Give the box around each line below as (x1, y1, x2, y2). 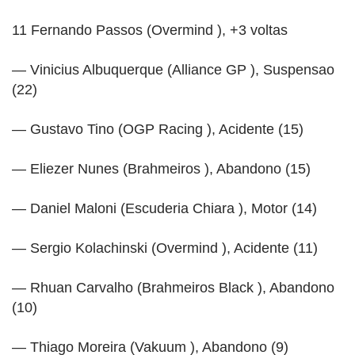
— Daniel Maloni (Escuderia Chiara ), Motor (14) (12, 200, 317, 216)
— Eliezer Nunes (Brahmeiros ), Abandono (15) (12, 160, 311, 177)
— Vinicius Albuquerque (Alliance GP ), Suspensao (12, 61, 334, 78)
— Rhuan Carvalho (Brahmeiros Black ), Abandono (12, 279, 334, 296)
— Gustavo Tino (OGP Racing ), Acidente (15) (12, 120, 303, 137)
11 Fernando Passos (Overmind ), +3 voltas (12, 21, 288, 38)
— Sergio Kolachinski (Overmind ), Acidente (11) (12, 239, 318, 256)
